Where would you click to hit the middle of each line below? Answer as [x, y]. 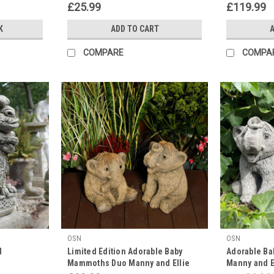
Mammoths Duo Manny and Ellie [128, 263]
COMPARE [103, 52]
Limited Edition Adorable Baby [125, 251]
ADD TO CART [135, 29]
